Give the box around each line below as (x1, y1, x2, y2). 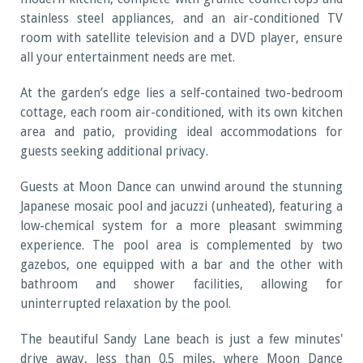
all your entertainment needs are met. (20, 50, 235, 66)
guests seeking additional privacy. (20, 144, 208, 160)
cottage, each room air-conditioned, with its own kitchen (20, 105, 343, 121)
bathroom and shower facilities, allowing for (20, 277, 343, 293)
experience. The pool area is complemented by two (20, 238, 343, 254)
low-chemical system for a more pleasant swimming (20, 219, 343, 234)
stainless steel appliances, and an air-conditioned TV (20, 11, 343, 27)
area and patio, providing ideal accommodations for (20, 125, 343, 140)
